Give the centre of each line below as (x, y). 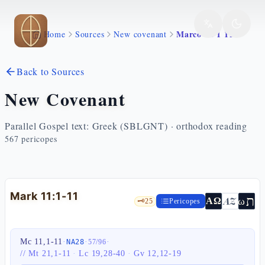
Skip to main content (57, 23)
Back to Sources (51, 71)
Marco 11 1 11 (205, 34)
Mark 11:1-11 (44, 196)
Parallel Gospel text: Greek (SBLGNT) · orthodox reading (126, 126)
